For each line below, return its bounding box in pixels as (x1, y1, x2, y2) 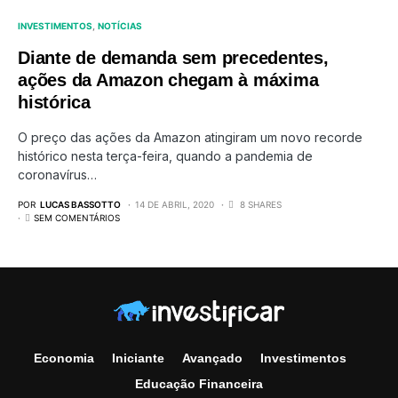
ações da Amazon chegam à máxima (18, 70, 319, 90)
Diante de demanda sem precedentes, (18, 48, 329, 68)
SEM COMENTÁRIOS (34, 212, 120, 223)
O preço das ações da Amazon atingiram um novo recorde (18, 130, 362, 145)
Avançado (182, 351, 243, 365)
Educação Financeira (135, 377, 263, 391)
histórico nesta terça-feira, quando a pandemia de (18, 148, 313, 163)
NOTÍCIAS (98, 20, 143, 31)
